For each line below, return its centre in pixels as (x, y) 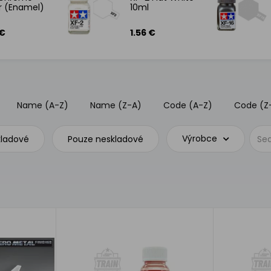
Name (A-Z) (43, 105)
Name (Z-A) (116, 105)
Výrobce (200, 139)
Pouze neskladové (106, 139)
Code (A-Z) (188, 105)
